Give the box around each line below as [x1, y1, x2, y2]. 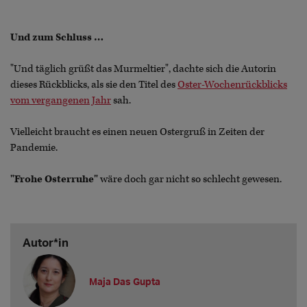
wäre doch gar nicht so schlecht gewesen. [98, 172, 282, 186]
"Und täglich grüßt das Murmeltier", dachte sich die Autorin [10, 62, 276, 75]
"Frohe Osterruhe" [10, 172, 98, 186]
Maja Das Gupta [89, 275, 161, 287]
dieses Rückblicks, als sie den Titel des [10, 77, 177, 91]
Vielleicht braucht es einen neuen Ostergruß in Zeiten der [10, 125, 265, 138]
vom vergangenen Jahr [10, 93, 111, 107]
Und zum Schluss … [10, 30, 106, 44]
